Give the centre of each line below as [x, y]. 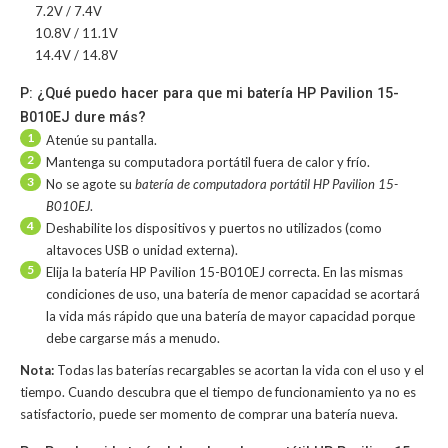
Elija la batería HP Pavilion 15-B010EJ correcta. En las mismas [224, 272]
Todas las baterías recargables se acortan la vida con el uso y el [240, 370]
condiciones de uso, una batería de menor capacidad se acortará [233, 294]
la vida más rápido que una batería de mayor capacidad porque [230, 316]
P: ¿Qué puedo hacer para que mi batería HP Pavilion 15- [209, 93]
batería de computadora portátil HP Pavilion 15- [266, 184]
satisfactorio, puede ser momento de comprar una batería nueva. [209, 414]
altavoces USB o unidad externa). [142, 250]
